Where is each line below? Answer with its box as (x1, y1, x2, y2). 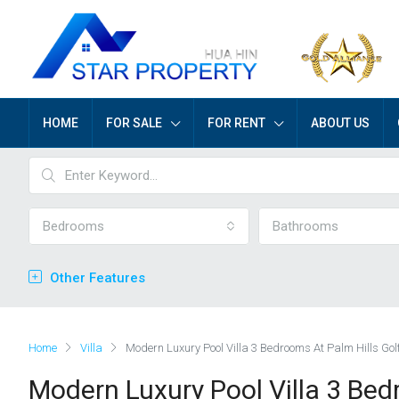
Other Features (46, 270, 145, 286)
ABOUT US (311, 116, 370, 130)
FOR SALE (106, 116, 162, 130)
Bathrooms (273, 218, 338, 234)
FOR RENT (208, 116, 265, 130)
